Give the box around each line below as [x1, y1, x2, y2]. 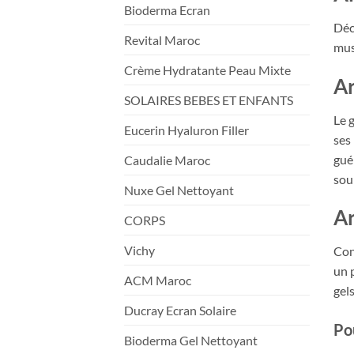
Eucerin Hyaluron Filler [124, 122, 249, 137]
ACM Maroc [124, 272, 191, 288]
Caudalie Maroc [124, 152, 210, 168]
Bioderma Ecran [124, 2, 210, 17]
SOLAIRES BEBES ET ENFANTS [124, 92, 293, 107]
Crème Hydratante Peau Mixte [124, 62, 291, 77]
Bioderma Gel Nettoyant [124, 332, 258, 348]
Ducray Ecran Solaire [124, 302, 236, 318]
